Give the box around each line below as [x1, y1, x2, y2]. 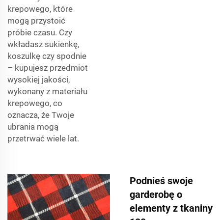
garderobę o [130, 188, 182, 200]
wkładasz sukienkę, [7, 39, 79, 49]
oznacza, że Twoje [7, 110, 74, 120]
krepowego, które [7, 3, 73, 14]
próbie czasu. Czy [7, 27, 72, 37]
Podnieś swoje [130, 174, 193, 187]
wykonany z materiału [7, 86, 87, 96]
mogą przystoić [7, 15, 65, 26]
